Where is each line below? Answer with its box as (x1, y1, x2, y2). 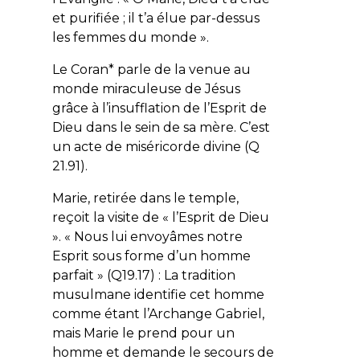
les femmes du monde (51, 29, 197, 45)
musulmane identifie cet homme (51, 286, 264, 302)
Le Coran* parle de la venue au (51, 61, 251, 77)
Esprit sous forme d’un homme (51, 247, 251, 264)
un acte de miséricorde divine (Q (51, 138, 260, 154)
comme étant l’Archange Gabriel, (51, 305, 264, 321)
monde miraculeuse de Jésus (51, 80, 240, 96)
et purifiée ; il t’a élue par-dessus (51, 10, 260, 26)
